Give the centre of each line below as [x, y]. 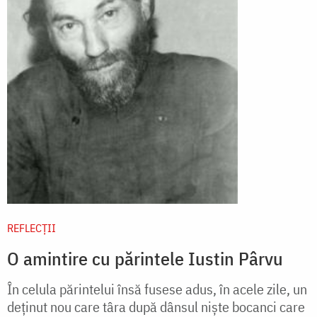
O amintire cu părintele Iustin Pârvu [145, 258]
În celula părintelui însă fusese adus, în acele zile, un [157, 289]
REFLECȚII [31, 227]
